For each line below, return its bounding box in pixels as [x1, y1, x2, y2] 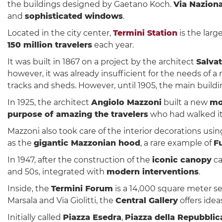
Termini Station [113, 28, 177, 38]
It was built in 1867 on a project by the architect [7, 56, 196, 66]
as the [7, 138, 34, 148]
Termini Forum [51, 183, 113, 193]
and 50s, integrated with [7, 166, 107, 176]
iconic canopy [152, 155, 212, 165]
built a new [162, 97, 210, 107]
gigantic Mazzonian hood [34, 138, 140, 148]
